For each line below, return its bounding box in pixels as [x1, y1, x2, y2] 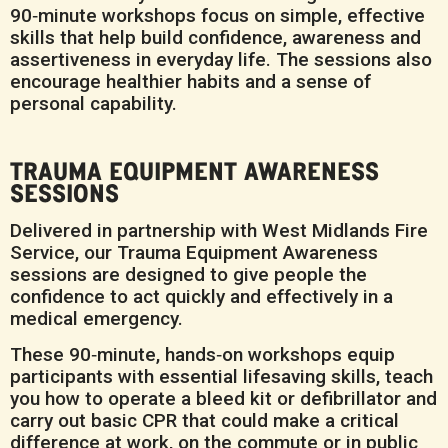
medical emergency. [10, 307, 183, 330]
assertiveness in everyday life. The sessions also [10, 48, 432, 71]
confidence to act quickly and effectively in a [10, 285, 393, 308]
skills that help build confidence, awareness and [10, 26, 421, 49]
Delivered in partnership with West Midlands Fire [10, 219, 428, 242]
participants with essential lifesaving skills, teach [10, 365, 433, 389]
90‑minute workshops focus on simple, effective [10, 4, 425, 27]
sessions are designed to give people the [10, 263, 367, 286]
